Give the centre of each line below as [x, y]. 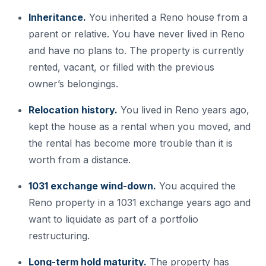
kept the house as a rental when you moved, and [140, 127]
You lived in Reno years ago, [183, 110]
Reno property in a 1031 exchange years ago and [140, 203]
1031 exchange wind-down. [92, 186]
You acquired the [196, 186]
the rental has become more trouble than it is [131, 143]
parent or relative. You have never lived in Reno [137, 34]
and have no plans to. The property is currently [136, 51]
